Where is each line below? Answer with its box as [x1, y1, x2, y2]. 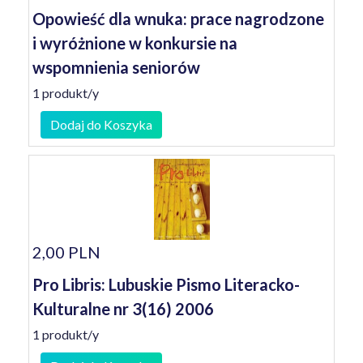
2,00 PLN [32, 242, 100, 262]
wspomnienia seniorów [32, 58, 200, 77]
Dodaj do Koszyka [50, 117, 152, 132]
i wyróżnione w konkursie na [32, 33, 237, 53]
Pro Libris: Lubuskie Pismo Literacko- [32, 275, 300, 294]
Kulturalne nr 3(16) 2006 [32, 299, 214, 318]
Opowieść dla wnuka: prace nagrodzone [32, 9, 324, 28]
